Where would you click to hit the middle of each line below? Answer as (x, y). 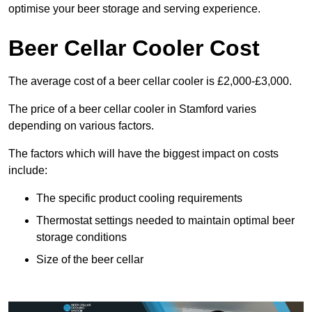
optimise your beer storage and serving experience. (134, 9)
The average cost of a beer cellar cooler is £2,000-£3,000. (150, 81)
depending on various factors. (81, 126)
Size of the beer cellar (90, 260)
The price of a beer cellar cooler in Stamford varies (132, 109)
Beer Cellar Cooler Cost (134, 48)
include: (28, 171)
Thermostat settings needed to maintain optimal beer (165, 221)
